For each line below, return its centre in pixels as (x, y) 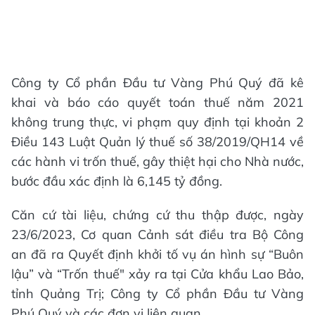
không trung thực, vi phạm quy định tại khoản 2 (157, 122)
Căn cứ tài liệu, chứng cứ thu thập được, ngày (157, 214)
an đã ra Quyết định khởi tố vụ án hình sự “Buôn (157, 254)
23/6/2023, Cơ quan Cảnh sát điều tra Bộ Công (157, 234)
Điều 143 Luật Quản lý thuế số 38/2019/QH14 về (157, 141)
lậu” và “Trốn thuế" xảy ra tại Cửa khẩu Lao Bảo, (157, 274)
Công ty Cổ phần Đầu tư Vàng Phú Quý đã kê (157, 82)
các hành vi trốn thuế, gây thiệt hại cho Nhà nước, (157, 161)
